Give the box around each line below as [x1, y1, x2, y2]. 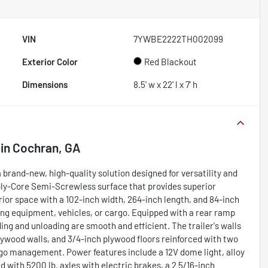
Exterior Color [22, 56, 78, 67]
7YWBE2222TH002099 [133, 33, 224, 44]
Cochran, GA [13, 139, 81, 155]
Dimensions [22, 78, 68, 90]
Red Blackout [144, 56, 197, 67]
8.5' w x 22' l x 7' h [133, 78, 198, 90]
